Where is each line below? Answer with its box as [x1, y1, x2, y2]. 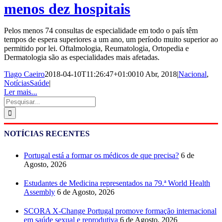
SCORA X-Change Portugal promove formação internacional [24, 206, 217, 215]
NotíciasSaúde [4, 78, 49, 87]
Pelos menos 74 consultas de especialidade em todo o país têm [4, 26, 198, 35]
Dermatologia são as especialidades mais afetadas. [4, 53, 160, 61]
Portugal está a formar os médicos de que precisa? [24, 151, 179, 160]
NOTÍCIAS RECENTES [4, 129, 90, 138]
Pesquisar [3, 96, 33, 105]
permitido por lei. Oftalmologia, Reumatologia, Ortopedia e [4, 44, 189, 53]
